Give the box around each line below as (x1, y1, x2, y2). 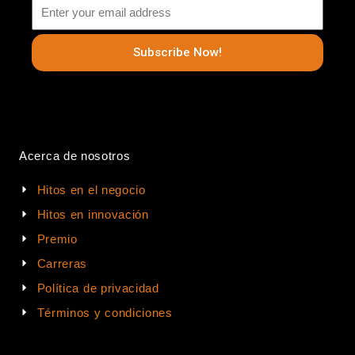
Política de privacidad (36, 281, 159, 295)
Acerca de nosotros (19, 148, 131, 162)
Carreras (36, 256, 88, 270)
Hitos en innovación (36, 207, 149, 221)
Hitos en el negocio (36, 182, 146, 197)
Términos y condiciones (36, 305, 173, 319)
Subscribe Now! (133, 45, 222, 60)
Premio (36, 231, 78, 246)
